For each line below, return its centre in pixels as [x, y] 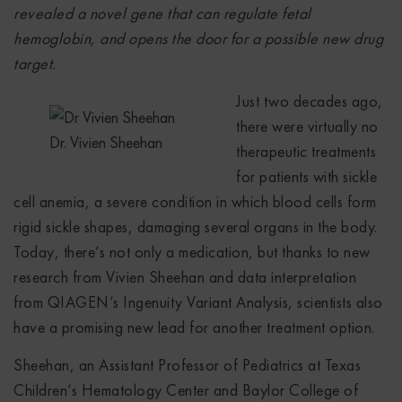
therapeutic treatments [306, 151]
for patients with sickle [306, 176]
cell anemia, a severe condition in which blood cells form [195, 201]
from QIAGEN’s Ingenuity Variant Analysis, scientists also [198, 301]
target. [35, 63]
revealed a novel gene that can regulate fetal [162, 13]
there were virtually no [307, 126]
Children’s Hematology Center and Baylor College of [186, 389]
